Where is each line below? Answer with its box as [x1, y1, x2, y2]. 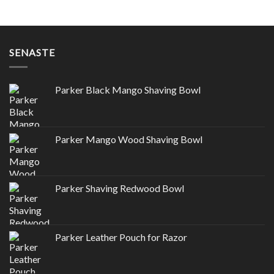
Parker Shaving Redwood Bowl [55, 182, 184, 194]
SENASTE [9, 46, 55, 58]
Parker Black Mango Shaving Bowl [55, 84, 201, 96]
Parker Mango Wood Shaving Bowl [55, 133, 202, 146]
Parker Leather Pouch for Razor [55, 231, 187, 243]
